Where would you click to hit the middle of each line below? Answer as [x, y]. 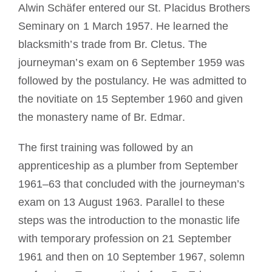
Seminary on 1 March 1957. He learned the [123, 26]
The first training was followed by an [105, 147]
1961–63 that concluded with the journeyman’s [131, 184]
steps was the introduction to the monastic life [129, 220]
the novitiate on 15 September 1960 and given [131, 99]
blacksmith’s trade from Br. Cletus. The [112, 44]
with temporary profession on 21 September [125, 238]
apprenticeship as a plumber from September [128, 165]
